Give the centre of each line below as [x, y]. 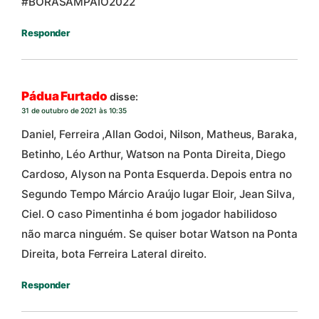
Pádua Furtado [64, 96]
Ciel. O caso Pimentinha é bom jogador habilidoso [150, 214]
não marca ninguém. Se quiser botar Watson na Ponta [159, 234]
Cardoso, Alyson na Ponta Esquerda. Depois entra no [157, 174]
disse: [124, 96]
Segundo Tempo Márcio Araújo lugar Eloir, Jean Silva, [158, 194]
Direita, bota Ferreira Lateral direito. [114, 254]
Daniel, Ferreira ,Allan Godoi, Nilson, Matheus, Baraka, [159, 135]
